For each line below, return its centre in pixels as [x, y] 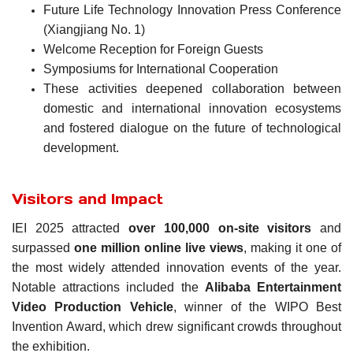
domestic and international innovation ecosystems [192, 108]
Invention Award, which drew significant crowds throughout [176, 327]
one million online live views [159, 248]
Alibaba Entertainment [273, 287]
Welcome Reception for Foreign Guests [153, 49]
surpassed [43, 248]
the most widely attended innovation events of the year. [176, 268]
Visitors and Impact [87, 199]
